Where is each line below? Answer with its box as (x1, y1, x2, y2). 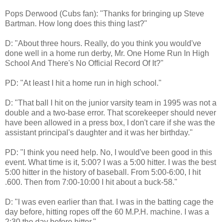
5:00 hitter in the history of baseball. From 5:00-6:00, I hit (5, 168, 201, 177)
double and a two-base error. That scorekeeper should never (5, 109, 216, 117)
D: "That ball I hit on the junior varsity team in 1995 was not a (5, 99, 217, 108)
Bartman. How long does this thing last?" (5, 19, 147, 28)
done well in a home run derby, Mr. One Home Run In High (5, 49, 209, 58)
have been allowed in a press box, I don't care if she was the (5, 118, 215, 127)
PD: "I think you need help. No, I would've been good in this (5, 148, 212, 157)
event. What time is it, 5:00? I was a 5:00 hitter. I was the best (5, 158, 216, 167)
